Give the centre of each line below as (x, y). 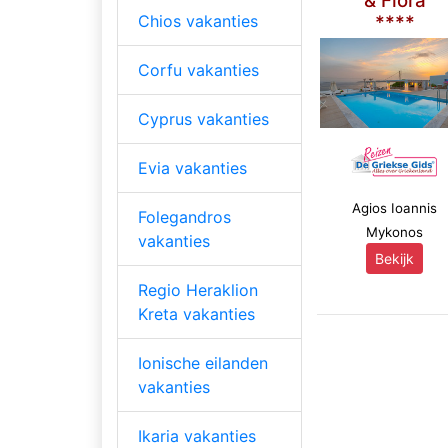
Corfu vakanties (198, 69)
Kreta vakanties (196, 313)
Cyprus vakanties (203, 118)
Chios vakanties (198, 20)
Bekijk (394, 259)
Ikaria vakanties (197, 435)
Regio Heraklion (198, 289)
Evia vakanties (192, 167)
